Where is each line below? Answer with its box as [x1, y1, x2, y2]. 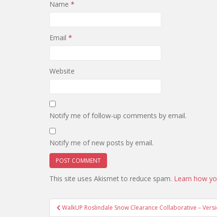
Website [49, 66, 75, 76]
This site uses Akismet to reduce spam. [49, 174, 174, 183]
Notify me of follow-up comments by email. [49, 111, 186, 120]
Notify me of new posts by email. [49, 138, 154, 147]
